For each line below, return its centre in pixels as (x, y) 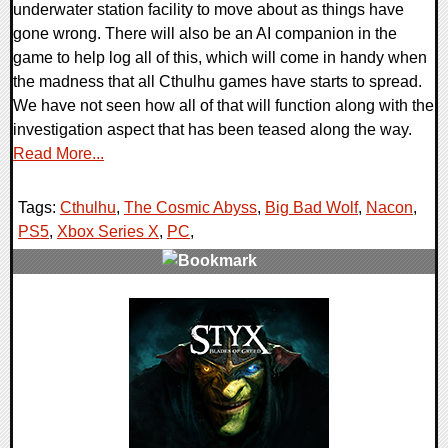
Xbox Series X (108, 232)
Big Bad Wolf (311, 208)
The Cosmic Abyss (190, 208)
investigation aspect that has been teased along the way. (212, 130)
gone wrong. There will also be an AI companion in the (205, 34)
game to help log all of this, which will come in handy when (220, 58)
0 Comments (71, 309)
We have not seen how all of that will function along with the (223, 106)
